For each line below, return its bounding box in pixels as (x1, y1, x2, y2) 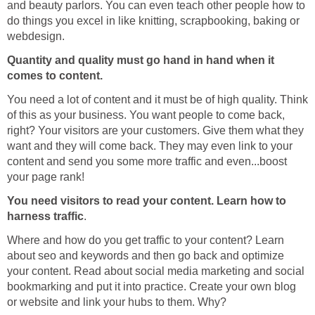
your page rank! (7, 171, 84, 184)
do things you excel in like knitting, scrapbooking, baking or (7, 15, 300, 27)
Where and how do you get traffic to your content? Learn (7, 234, 284, 247)
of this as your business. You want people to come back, (7, 109, 285, 122)
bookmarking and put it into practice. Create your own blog (7, 281, 296, 293)
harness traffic (7, 210, 84, 223)
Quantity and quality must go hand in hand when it (7, 54, 274, 67)
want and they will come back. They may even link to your (7, 140, 292, 153)
